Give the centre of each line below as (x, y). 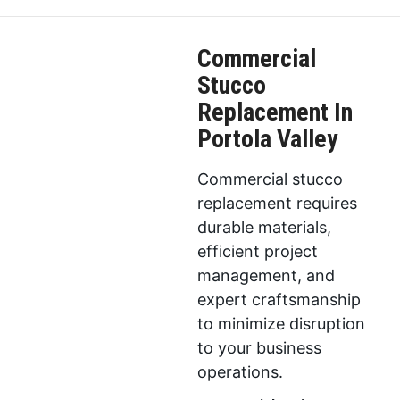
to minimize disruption (282, 324)
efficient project (258, 252)
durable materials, (265, 228)
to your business (260, 348)
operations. (241, 372)
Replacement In (275, 112)
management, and (267, 276)
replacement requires (278, 204)
